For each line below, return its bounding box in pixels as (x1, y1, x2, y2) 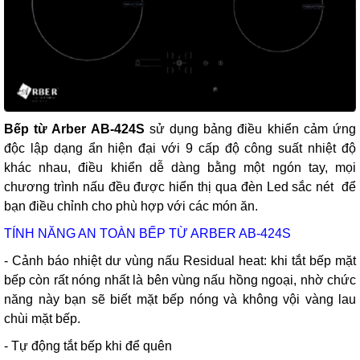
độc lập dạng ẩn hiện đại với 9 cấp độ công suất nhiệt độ (4, 141, 356, 155)
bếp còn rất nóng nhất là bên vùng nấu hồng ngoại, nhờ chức (4, 272, 356, 287)
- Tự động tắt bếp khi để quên (4, 338, 172, 353)
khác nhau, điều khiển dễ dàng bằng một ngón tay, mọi (4, 160, 356, 174)
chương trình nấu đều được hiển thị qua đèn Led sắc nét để (4, 179, 356, 194)
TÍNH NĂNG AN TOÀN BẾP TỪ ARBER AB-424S (4, 226, 291, 240)
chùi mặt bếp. (4, 311, 80, 325)
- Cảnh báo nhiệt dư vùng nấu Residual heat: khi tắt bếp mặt (4, 253, 356, 268)
